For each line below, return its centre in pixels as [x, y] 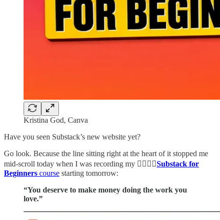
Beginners [21, 173]
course [48, 173]
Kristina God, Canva [56, 120]
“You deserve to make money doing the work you [105, 190]
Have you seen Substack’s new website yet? [72, 137]
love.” [33, 198]
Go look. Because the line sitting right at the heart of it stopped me [106, 153]
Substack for [178, 164]
